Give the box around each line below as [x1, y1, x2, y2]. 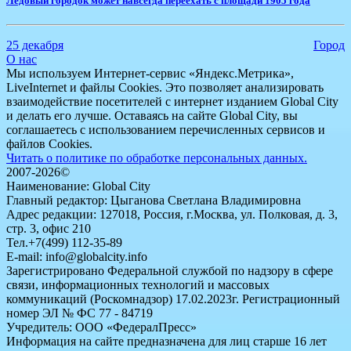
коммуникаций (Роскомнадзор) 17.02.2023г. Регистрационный [6, 291, 340, 306]
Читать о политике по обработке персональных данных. [6, 150, 307, 165]
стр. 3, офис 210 [6, 221, 91, 235]
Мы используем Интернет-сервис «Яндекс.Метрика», [6, 66, 294, 80]
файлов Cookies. [6, 136, 92, 150]
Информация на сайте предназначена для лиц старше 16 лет [6, 334, 327, 348]
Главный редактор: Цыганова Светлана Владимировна [6, 193, 301, 207]
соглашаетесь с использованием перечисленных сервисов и [6, 122, 325, 136]
